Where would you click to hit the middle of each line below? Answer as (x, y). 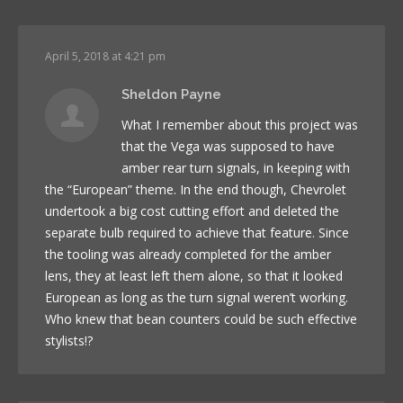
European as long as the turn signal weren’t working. (197, 297)
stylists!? (69, 340)
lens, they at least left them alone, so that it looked (194, 275)
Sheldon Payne (171, 94)
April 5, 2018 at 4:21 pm (105, 56)
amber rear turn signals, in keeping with (236, 167)
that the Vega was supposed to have (228, 146)
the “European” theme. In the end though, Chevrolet (196, 189)
